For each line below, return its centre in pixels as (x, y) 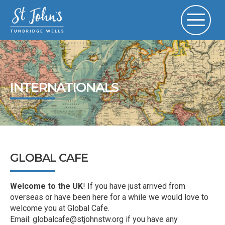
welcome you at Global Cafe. (61, 208)
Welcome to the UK (46, 186)
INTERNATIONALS (65, 87)
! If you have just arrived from (134, 186)
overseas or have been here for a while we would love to (109, 197)
